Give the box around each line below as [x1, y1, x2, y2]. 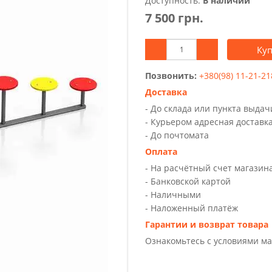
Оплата [145, 146, 177, 157]
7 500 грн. [145, 10, 203, 26]
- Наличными [145, 189, 201, 200]
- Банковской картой [145, 175, 231, 187]
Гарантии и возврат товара [145, 219, 268, 230]
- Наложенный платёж [145, 202, 238, 214]
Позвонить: [145, 70, 199, 81]
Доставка [145, 86, 187, 98]
